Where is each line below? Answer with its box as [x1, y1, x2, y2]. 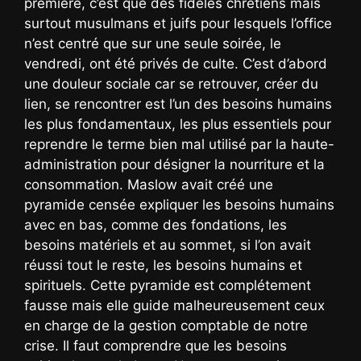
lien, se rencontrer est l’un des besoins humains [24, 95, 332, 112]
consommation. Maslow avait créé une [24, 176, 273, 193]
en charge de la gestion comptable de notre [24, 317, 308, 334]
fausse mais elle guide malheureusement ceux [24, 297, 325, 313]
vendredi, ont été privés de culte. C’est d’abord [24, 55, 327, 72]
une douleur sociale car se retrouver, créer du [24, 75, 318, 92]
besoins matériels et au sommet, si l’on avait [24, 236, 311, 253]
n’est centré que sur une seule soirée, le [24, 35, 281, 52]
